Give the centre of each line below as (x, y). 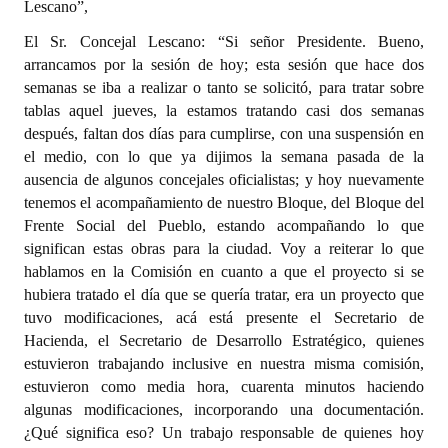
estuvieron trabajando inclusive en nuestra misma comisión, (224, 363)
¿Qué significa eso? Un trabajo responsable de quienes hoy (224, 432)
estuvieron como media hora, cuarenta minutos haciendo (224, 386)
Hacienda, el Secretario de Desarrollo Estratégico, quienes (224, 340)
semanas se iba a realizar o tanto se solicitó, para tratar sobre (224, 87)
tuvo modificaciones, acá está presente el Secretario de (224, 317)
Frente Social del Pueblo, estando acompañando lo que (224, 225)
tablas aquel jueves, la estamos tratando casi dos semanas (224, 110)
